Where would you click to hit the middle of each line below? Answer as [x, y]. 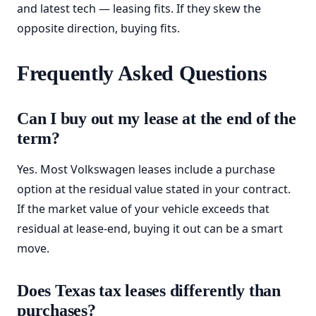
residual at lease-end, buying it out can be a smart [150, 229]
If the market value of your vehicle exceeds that [143, 209]
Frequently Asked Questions [142, 73]
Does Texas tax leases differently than [149, 291]
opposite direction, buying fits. [98, 28]
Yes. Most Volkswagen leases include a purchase [146, 169]
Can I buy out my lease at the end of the [157, 119]
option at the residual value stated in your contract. [154, 189]
